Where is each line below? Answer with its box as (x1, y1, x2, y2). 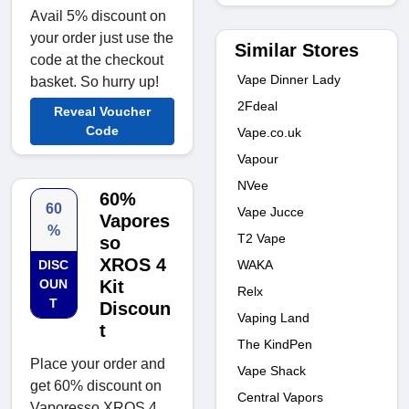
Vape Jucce (237, 204, 304, 219)
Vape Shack (237, 362, 306, 378)
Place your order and (30, 356, 165, 372)
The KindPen (237, 336, 312, 351)
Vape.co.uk (237, 124, 301, 140)
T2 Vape (237, 230, 286, 246)
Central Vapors (237, 389, 323, 404)
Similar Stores (235, 39, 359, 60)
